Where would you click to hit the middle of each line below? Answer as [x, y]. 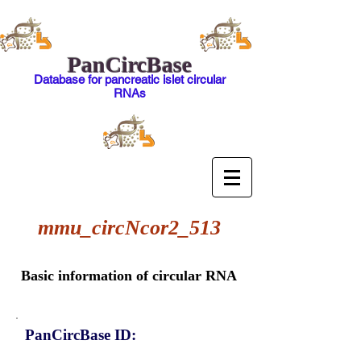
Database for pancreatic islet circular [129, 79]
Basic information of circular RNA [129, 276]
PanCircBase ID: [81, 335]
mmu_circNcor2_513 [129, 228]
